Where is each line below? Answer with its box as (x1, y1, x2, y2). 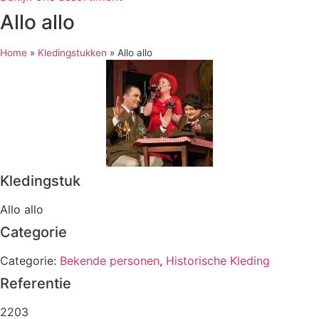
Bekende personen (60, 253, 159, 268)
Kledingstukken (38, 46, 107, 58)
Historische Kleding (166, 253, 270, 268)
